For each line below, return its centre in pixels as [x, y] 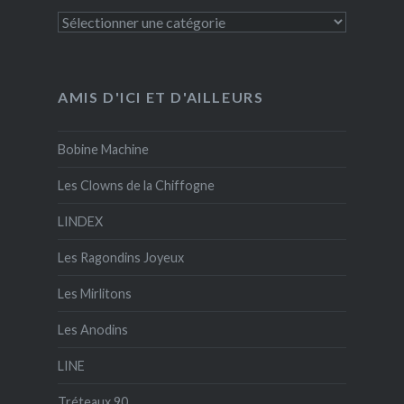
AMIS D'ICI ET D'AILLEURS [161, 97]
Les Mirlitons [94, 294]
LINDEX [80, 222]
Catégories [89, 22]
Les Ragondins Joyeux [120, 258]
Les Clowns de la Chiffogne [136, 186]
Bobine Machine [103, 150]
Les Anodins [92, 330]
